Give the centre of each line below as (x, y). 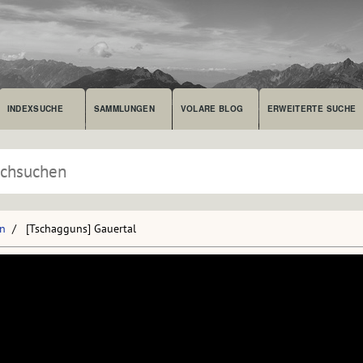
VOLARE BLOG (212, 109)
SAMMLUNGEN (124, 109)
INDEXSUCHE (35, 109)
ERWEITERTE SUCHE (312, 109)
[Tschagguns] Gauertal (81, 228)
